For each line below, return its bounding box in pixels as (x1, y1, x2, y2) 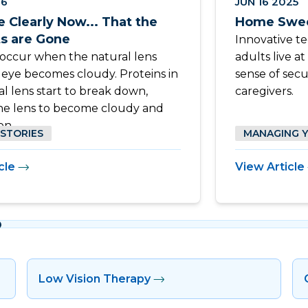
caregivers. (235, 84, 294, 98)
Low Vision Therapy (38, 272, 151, 285)
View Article (235, 159, 305, 173)
